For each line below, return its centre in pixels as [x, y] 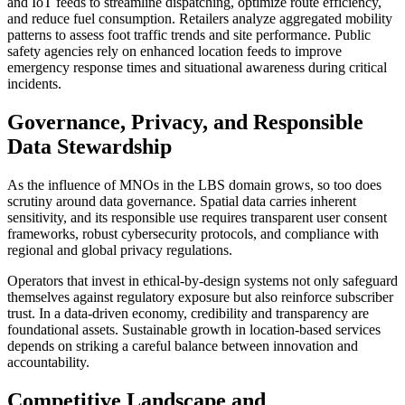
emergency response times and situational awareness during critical [197, 67]
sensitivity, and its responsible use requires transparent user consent [197, 217]
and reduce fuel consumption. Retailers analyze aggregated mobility [200, 18]
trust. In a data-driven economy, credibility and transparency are [188, 313]
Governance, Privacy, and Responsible [185, 122]
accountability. [48, 362]
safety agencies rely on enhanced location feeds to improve [174, 51]
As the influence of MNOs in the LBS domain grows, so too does [194, 184]
